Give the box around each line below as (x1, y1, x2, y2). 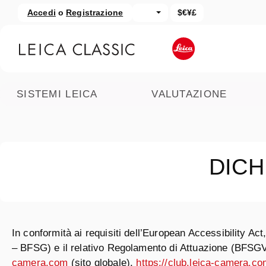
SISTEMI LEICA (17, 88, 98, 100)
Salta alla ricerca (7, 8, 88, 20)
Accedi (27, 7, 56, 17)
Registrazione (66, 7, 123, 17)
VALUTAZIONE (151, 88, 227, 100)
